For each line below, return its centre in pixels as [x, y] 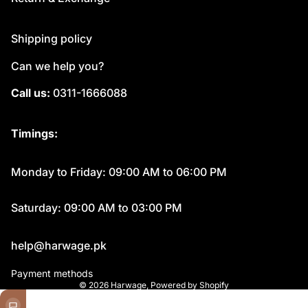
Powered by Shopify [190, 285]
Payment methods [52, 273]
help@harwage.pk [59, 245]
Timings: [34, 133]
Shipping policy [52, 38]
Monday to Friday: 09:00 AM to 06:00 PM [119, 172]
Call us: [31, 93]
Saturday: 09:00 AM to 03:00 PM [97, 208]
